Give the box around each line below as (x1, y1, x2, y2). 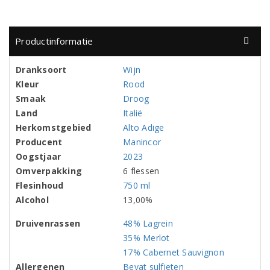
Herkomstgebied (16, 122, 92, 133)
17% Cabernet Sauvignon (123, 246, 224, 258)
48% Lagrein (123, 218, 173, 229)
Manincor (123, 136, 162, 148)
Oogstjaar (16, 151, 61, 162)
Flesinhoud (16, 180, 64, 191)
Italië (123, 107, 143, 119)
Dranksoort (16, 64, 67, 75)
